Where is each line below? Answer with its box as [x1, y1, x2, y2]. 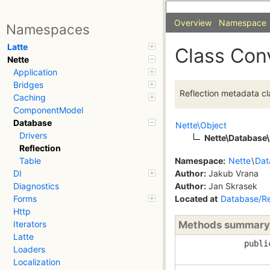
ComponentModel [13, 105, 83, 116]
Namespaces [6, 21, 90, 38]
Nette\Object [175, 120, 227, 131]
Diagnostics [13, 181, 59, 192]
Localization [13, 257, 60, 268]
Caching [13, 92, 46, 103]
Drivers [19, 130, 47, 141]
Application [13, 67, 57, 78]
